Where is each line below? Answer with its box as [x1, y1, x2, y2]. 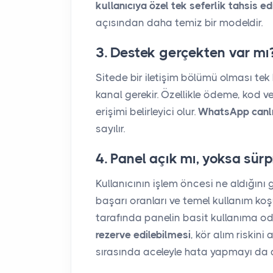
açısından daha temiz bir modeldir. [96, 16, 263, 29]
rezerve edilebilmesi [96, 228, 191, 241]
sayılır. [96, 122, 125, 135]
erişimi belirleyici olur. [96, 105, 198, 118]
